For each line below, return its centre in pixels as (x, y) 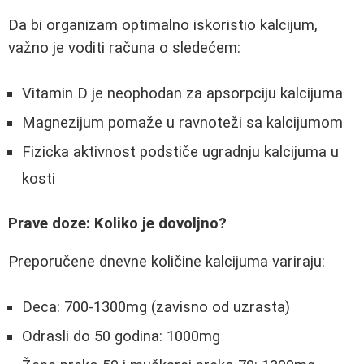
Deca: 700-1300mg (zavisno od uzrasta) (156, 308)
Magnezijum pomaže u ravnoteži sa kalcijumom (182, 123)
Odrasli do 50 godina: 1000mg (121, 337)
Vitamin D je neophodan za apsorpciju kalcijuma (182, 94)
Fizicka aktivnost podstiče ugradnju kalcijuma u (180, 152)
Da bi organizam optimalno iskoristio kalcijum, (163, 25)
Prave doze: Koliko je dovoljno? (117, 223)
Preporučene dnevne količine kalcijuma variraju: (167, 261)
